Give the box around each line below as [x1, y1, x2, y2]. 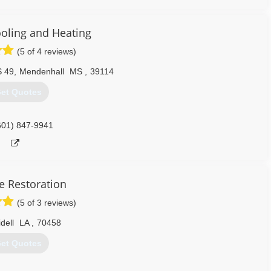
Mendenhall [19, 67, 64, 76]
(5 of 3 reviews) [17, 198, 76, 207]
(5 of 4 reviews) [17, 47, 76, 56]
